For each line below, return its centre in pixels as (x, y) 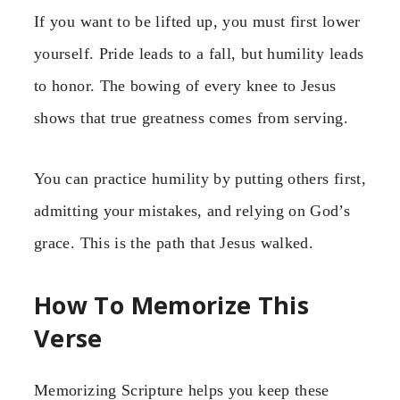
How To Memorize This (172, 304)
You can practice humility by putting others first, (200, 179)
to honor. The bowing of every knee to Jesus (185, 85)
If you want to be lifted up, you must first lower (197, 21)
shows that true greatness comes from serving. (192, 117)
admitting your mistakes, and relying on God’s (192, 211)
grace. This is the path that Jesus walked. (174, 243)
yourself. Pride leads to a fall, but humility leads (199, 53)
